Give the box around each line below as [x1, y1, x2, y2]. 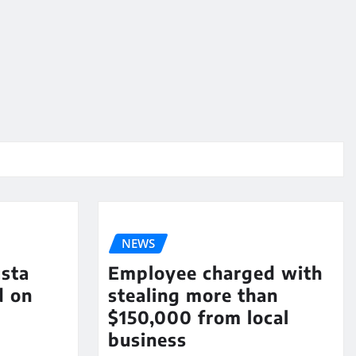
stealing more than [107, 283, 278, 306]
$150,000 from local [107, 305, 289, 328]
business [107, 327, 187, 350]
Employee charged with [107, 261, 323, 284]
